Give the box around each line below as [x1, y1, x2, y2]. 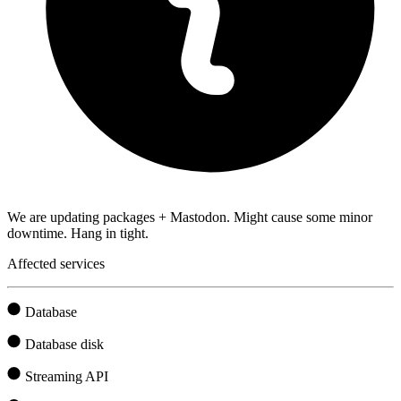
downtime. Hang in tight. [7, 225, 149, 241]
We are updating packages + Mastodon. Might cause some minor [7, 209, 372, 225]
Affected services [7, 255, 105, 271]
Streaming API [25, 368, 108, 384]
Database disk [25, 336, 104, 352]
